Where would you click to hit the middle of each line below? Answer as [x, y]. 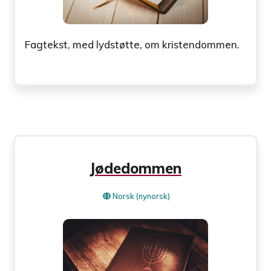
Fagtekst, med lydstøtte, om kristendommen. [132, 45]
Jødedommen [135, 168]
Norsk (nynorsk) [141, 196]
